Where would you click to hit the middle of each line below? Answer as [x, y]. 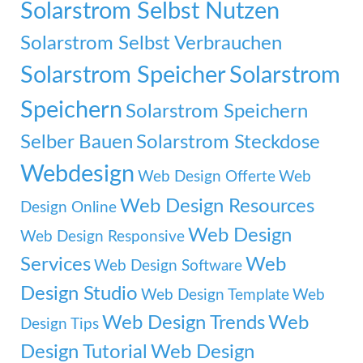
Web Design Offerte [207, 177]
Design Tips [60, 324]
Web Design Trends [184, 322]
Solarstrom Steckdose [228, 142]
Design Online [68, 207]
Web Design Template [215, 295]
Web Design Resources [217, 206]
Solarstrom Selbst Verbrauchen [151, 43]
